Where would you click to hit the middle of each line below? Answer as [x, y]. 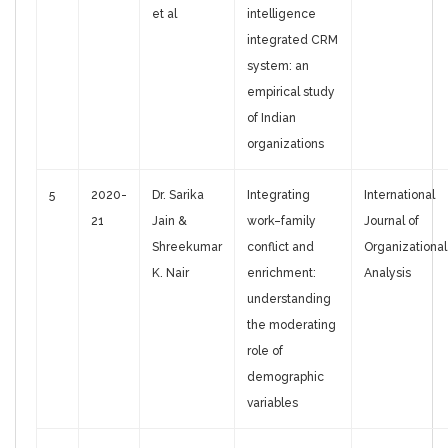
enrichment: [281, 273]
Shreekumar [187, 247]
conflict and [280, 247]
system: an [278, 66]
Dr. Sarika [178, 195]
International [399, 195]
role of [265, 351]
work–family [281, 221]
